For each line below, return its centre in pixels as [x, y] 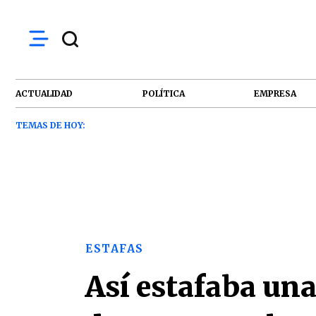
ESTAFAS [115, 249]
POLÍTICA [163, 93]
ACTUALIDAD [44, 93]
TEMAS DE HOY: [50, 125]
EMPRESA [275, 93]
